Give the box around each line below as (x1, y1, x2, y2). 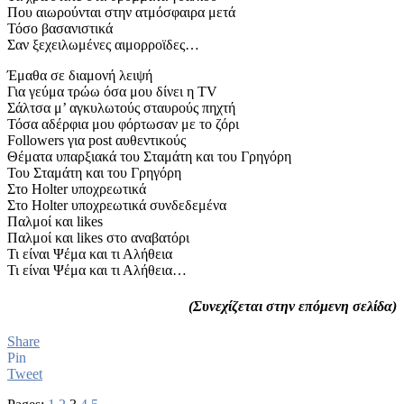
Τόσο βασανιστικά (7, 21, 113, 37)
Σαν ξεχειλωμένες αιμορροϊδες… (7, 37, 199, 53)
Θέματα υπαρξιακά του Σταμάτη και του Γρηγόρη (7, 149, 291, 165)
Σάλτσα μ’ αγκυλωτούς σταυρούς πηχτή (7, 100, 235, 116)
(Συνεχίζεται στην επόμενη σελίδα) (188, 298, 397, 314)
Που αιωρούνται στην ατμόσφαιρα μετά (7, 5, 235, 21)
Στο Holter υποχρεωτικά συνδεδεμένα (7, 197, 226, 214)
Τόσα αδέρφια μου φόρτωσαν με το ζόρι (7, 116, 239, 133)
